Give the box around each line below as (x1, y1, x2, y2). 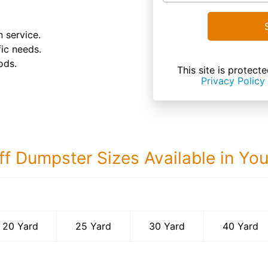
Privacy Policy (201, 75, 265, 87)
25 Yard (75, 220, 112, 232)
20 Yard (2, 220, 38, 232)
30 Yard (149, 220, 185, 232)
